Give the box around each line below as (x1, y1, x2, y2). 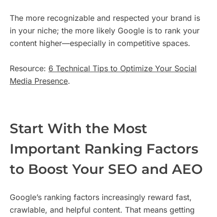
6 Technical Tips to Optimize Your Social (48, 63, 197, 74)
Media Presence (10, 76, 68, 86)
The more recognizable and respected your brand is (10, 13, 200, 23)
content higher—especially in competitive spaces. (10, 38, 190, 48)
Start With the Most (10, 120, 147, 137)
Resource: (10, 63, 48, 74)
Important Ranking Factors (10, 140, 198, 157)
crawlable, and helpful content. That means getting (10, 204, 195, 215)
